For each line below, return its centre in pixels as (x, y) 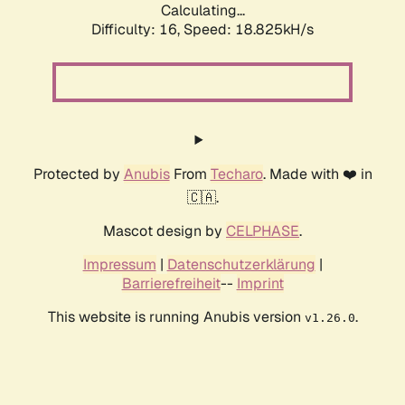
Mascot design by (165, 231)
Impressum (119, 265)
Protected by (78, 174)
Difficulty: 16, (137, 30)
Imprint (260, 284)
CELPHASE (263, 231)
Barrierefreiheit (171, 284)
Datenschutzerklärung (241, 265)
